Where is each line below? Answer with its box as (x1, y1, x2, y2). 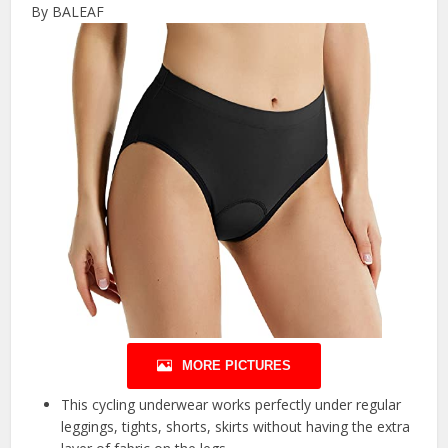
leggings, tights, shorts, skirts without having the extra (61, 417, 411, 437)
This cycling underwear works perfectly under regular (61, 395, 402, 415)
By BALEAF (31, 2, 105, 22)
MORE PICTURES (182, 358, 291, 374)
